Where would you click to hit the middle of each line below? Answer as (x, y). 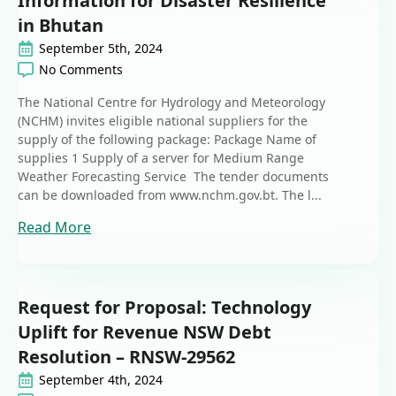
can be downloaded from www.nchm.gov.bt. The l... (170, 195)
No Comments (81, 70)
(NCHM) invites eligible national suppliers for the (163, 121)
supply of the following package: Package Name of (167, 140)
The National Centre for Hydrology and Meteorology (171, 103)
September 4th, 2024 (101, 380)
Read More (54, 228)
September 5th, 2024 (101, 49)
